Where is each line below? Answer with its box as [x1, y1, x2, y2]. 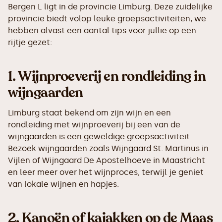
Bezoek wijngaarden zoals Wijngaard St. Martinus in [8, 143, 209, 153]
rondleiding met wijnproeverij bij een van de [8, 119, 180, 129]
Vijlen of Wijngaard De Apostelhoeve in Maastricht [8, 155, 205, 165]
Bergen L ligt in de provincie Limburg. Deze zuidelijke [8, 1, 213, 11]
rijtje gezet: [8, 37, 52, 47]
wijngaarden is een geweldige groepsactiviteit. [8, 131, 192, 141]
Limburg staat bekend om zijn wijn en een [8, 108, 171, 117]
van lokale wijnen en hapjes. [8, 179, 119, 189]
